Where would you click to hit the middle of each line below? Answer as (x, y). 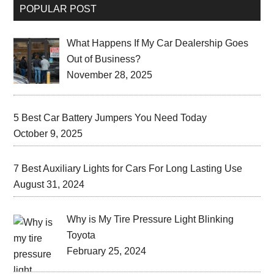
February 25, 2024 (107, 251)
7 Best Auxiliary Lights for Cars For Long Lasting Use (128, 169)
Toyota (81, 235)
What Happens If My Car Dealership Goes (158, 43)
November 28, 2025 (110, 75)
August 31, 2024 (49, 185)
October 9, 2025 (48, 134)
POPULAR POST (58, 9)
